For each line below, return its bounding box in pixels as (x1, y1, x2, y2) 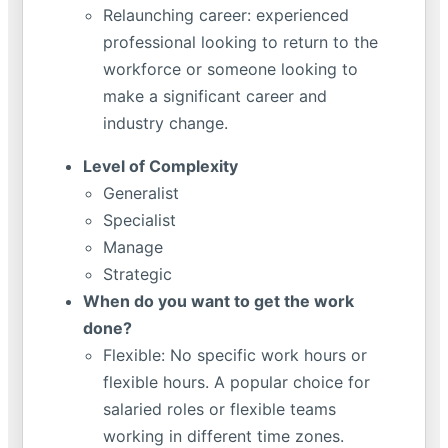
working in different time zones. (103, 426, 344, 446)
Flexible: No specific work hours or (103, 345, 367, 365)
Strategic (103, 264, 172, 284)
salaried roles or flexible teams (103, 399, 336, 419)
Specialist (103, 210, 176, 230)
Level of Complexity (83, 156, 238, 176)
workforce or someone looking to (103, 59, 358, 79)
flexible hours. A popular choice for (103, 372, 370, 392)
